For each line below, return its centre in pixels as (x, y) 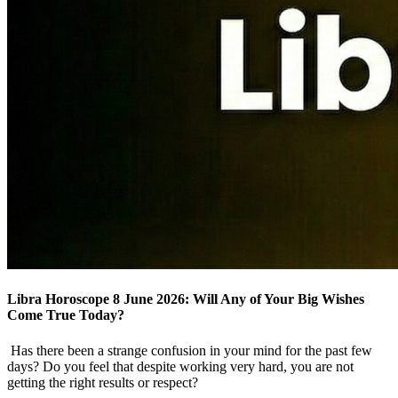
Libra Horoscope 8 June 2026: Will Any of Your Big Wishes (186, 299)
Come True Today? (66, 315)
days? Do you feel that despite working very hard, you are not (180, 366)
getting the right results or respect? (103, 382)
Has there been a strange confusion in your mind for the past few (190, 350)
